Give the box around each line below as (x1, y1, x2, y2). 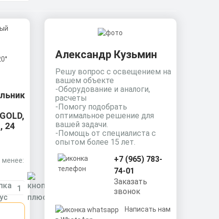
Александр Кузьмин (55, 48, 157, 61)
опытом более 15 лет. (55, 137, 135, 147)
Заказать (113, 176, 147, 186)
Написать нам (123, 205, 171, 213)
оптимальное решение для (55, 110, 154, 120)
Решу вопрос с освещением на (55, 66, 171, 76)
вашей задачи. (55, 119, 108, 129)
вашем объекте (55, 75, 114, 85)
